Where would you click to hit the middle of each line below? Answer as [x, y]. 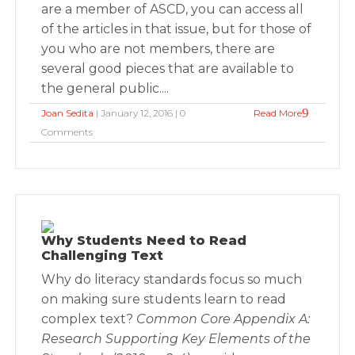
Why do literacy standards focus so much [172, 279]
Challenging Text [103, 256]
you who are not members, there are [158, 49]
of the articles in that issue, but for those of [177, 29]
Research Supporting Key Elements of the [176, 339]
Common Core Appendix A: [223, 319]
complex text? [89, 319]
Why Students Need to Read [144, 240]
